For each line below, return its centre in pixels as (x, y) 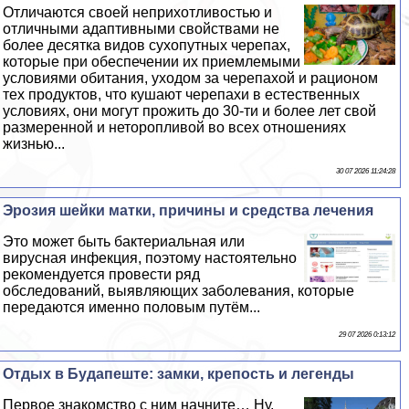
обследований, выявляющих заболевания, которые (179, 291)
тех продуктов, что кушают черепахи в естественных (182, 94)
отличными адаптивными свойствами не (142, 29)
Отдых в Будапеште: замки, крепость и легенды (179, 374)
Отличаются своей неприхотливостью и (138, 12)
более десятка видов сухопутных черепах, (147, 45)
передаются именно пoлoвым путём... (132, 307)
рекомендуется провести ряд (102, 274)
